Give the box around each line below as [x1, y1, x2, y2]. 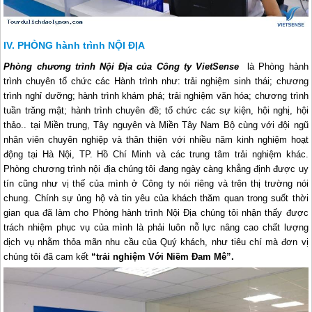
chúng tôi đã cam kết [3, 251, 92, 263]
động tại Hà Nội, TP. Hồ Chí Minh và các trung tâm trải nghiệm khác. [3, 149, 309, 160]
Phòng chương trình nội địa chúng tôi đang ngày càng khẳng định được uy [3, 164, 309, 175]
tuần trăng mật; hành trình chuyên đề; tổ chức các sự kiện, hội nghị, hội [3, 105, 309, 116]
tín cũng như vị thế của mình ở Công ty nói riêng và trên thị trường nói [3, 178, 309, 189]
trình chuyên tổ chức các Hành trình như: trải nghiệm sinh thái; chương [3, 76, 309, 87]
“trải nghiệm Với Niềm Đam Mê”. [91, 251, 235, 263]
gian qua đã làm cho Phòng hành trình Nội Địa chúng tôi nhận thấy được [3, 208, 309, 219]
